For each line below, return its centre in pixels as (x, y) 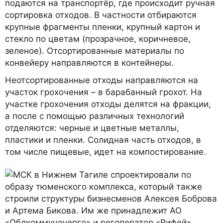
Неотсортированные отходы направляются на (102, 80)
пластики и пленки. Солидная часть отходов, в (103, 140)
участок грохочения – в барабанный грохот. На (104, 92)
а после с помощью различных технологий (95, 116)
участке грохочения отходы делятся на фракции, (108, 104)
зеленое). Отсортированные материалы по (95, 51)
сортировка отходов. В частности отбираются (101, 15)
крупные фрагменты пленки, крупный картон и (103, 27)
